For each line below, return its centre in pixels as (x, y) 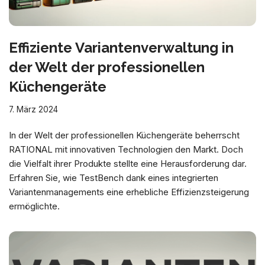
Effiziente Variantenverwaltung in (121, 48)
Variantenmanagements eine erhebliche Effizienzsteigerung (129, 192)
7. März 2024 (33, 110)
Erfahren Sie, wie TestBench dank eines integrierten (114, 178)
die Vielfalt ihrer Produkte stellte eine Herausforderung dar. (128, 164)
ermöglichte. (34, 206)
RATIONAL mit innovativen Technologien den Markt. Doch (126, 150)
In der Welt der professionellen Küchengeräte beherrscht (124, 135)
